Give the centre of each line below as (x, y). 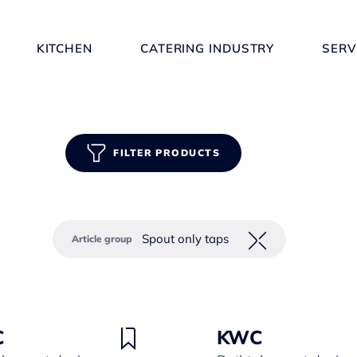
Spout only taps (185, 239)
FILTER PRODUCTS (167, 153)
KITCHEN (64, 48)
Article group (102, 239)
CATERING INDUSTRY (207, 48)
